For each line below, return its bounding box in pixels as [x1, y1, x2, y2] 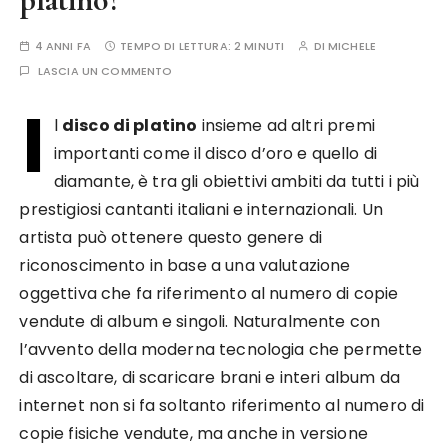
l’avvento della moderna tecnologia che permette [19, 338, 423, 361]
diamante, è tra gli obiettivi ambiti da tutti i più [53, 170, 420, 193]
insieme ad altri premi [197, 114, 375, 137]
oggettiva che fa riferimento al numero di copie [19, 282, 399, 305]
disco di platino [61, 114, 198, 137]
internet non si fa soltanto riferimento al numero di [19, 394, 425, 417]
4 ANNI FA [34, 38, 91, 54]
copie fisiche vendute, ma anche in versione [19, 422, 368, 445]
